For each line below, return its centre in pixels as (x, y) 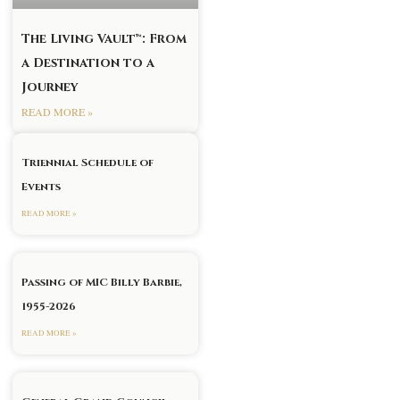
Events (41, 187)
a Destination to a (88, 63)
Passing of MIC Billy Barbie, (102, 283)
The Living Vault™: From (104, 39)
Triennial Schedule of (87, 163)
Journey (50, 87)
